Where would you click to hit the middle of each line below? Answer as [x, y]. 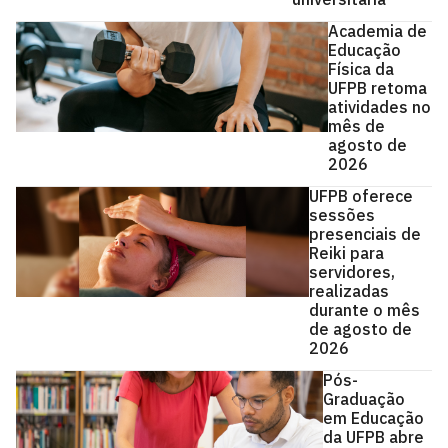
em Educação [374, 417]
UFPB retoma [377, 87]
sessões [341, 214]
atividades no [379, 106]
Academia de [377, 30]
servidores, [351, 271]
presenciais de [364, 233]
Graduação [364, 398]
